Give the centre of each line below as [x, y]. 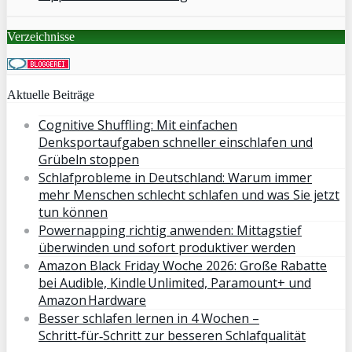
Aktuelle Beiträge [51, 94]
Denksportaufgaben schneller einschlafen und [176, 142]
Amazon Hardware [92, 300]
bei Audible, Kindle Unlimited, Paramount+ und [175, 282]
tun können [73, 212]
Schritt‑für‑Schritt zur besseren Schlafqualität [172, 335]
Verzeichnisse [41, 36]
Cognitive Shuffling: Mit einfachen [138, 125]
